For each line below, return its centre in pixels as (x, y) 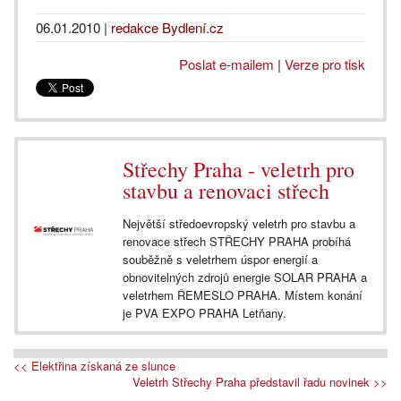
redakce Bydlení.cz (167, 27)
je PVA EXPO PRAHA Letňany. (205, 312)
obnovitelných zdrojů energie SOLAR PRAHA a (245, 277)
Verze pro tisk (325, 64)
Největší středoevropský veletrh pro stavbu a (239, 223)
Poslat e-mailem (226, 64)
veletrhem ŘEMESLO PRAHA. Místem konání (243, 294)
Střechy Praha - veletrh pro (239, 169)
